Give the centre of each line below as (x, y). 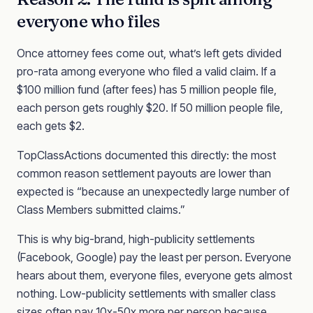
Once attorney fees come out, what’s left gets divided (149, 53)
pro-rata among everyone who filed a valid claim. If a (146, 71)
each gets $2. (51, 126)
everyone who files (88, 21)
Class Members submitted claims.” (101, 210)
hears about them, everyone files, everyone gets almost (154, 275)
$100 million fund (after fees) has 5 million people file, (147, 89)
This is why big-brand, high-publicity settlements (136, 239)
